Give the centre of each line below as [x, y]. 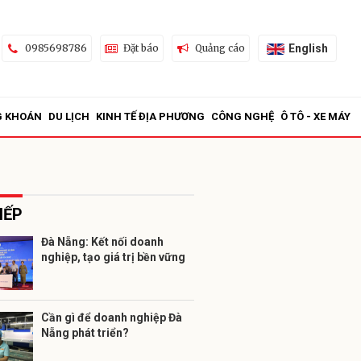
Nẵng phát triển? [85, 333]
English [308, 48]
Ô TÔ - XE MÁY [315, 116]
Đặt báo [141, 48]
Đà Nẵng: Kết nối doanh [102, 242]
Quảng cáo [220, 48]
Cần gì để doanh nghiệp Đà [112, 317]
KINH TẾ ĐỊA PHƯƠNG [150, 116]
